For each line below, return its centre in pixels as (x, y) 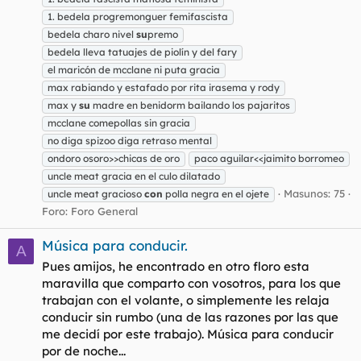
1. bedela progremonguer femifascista (138, 16)
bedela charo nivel (92, 34)
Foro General (104, 211)
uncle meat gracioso (96, 193)
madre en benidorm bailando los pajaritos (190, 105)
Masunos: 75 (314, 193)
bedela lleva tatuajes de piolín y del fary (142, 52)
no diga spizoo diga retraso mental (130, 140)
